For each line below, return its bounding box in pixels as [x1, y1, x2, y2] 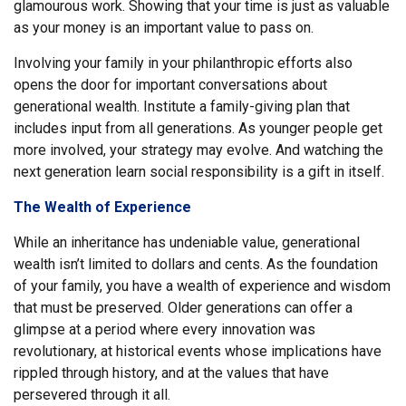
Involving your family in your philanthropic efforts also [14, 54, 353, 72]
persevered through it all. [14, 386, 170, 403]
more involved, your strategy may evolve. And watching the [14, 141, 383, 159]
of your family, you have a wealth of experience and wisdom [14, 277, 391, 295]
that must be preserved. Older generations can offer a [14, 299, 353, 316]
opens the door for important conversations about [14, 76, 327, 93]
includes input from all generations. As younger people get [14, 120, 382, 137]
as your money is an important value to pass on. [14, 19, 314, 36]
